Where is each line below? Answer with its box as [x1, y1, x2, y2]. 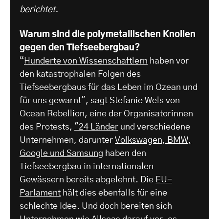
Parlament [20, 189, 61, 198]
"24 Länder [74, 123, 118, 132]
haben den [103, 149, 146, 158]
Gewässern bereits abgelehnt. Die [20, 175, 155, 185]
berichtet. [20, 5, 58, 15]
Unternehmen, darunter [20, 136, 115, 145]
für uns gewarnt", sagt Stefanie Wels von [20, 96, 180, 106]
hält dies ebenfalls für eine [61, 189, 167, 198]
